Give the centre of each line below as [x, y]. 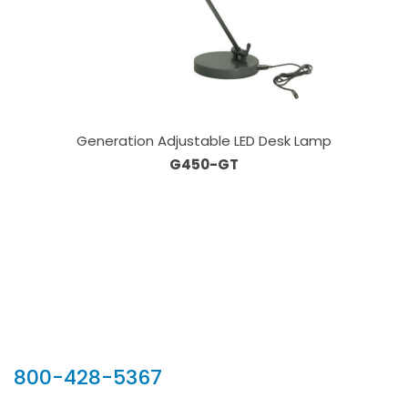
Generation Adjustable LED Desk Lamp [204, 141]
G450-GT [204, 164]
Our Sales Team [126, 347]
